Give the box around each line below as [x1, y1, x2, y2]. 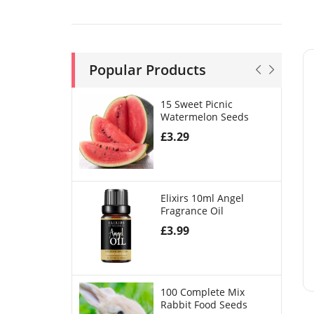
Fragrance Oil [160, 204, 224, 217]
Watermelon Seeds [160, 110, 249, 123]
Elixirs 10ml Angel [160, 191, 244, 205]
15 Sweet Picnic [160, 97, 233, 111]
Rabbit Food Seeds [160, 298, 247, 311]
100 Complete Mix [160, 285, 245, 299]
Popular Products [89, 60, 206, 79]
